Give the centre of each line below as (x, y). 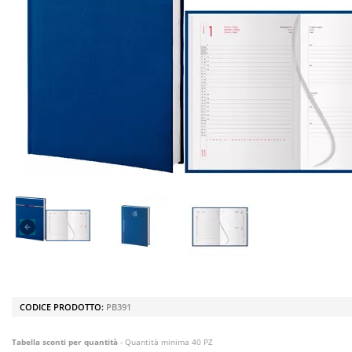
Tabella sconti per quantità (65, 342)
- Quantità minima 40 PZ (165, 342)
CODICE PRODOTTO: (63, 307)
